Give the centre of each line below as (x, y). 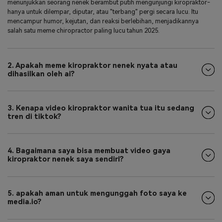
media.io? (25, 202)
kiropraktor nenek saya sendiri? (66, 160)
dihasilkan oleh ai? (41, 74)
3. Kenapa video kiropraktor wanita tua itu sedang (101, 108)
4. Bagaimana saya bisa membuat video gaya (89, 151)
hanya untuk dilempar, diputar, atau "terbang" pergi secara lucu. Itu (103, 12)
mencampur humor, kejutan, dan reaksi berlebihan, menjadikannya (103, 21)
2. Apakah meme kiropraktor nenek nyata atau (92, 65)
